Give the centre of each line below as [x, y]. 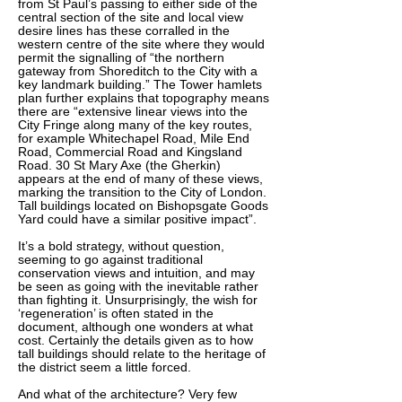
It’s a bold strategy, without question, [121, 246]
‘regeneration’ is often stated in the [116, 313]
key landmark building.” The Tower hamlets [140, 84]
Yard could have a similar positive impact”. [137, 219]
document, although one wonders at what [135, 327]
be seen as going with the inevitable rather [138, 286]
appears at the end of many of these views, [140, 179]
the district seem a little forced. [105, 367]
